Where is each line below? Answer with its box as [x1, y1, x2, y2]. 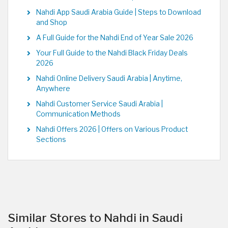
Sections [36, 135, 66, 144]
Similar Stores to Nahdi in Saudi [8, 211, 183, 225]
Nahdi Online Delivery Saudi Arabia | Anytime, [36, 74, 182, 83]
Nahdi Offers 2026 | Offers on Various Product [36, 125, 188, 134]
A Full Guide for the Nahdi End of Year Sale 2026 [36, 34, 193, 42]
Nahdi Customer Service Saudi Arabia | [36, 100, 163, 108]
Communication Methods [36, 110, 121, 119]
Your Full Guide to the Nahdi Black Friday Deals [36, 49, 188, 58]
